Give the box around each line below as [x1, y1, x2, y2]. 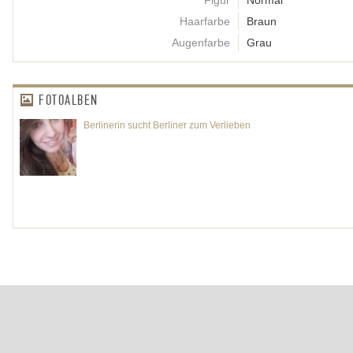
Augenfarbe [172, 36, 230, 50]
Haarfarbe [180, 15, 230, 28]
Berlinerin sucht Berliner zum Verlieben [84, 120, 251, 132]
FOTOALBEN [39, 92, 98, 110]
